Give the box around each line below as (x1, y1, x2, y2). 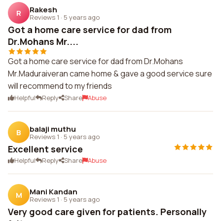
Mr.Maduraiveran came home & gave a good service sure (8, 68, 212, 79)
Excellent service (8, 143, 83, 155)
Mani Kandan (30, 186, 77, 197)
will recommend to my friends (8, 80, 112, 91)
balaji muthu (30, 123, 76, 134)
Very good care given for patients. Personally (8, 206, 207, 218)
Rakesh (30, 4, 57, 15)
